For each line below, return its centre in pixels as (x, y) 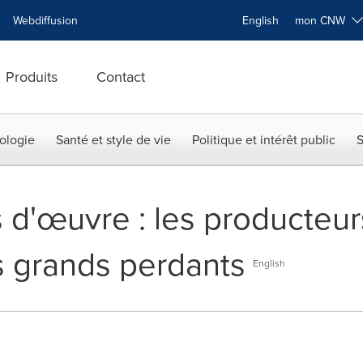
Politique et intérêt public (264, 139)
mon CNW (323, 20)
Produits (32, 77)
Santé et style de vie (113, 139)
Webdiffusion (45, 20)
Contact (121, 77)
